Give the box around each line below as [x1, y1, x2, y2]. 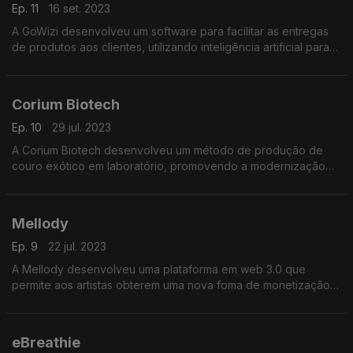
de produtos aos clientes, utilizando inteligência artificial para [12, 39, 329, 54]
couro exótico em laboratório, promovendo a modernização [12, 158, 325, 173]
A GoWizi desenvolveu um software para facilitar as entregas [12, 24, 329, 38]
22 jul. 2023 [48, 239, 106, 253]
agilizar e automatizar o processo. [12, 55, 188, 69]
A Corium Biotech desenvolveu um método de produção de [12, 143, 323, 157]
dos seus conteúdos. [12, 293, 121, 307]
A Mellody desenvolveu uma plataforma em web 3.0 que [12, 262, 306, 276]
